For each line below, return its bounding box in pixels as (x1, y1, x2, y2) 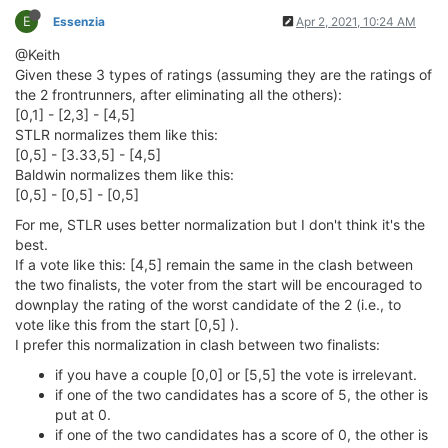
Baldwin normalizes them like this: (15, 166, 234, 183)
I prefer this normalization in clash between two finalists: (15, 336, 380, 353)
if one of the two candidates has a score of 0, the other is (55, 426, 428, 443)
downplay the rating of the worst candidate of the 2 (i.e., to (15, 296, 401, 313)
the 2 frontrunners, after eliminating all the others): (15, 86, 342, 103)
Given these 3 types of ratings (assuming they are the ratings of (15, 66, 432, 83)
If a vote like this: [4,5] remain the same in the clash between (15, 256, 413, 273)
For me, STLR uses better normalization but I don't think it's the (15, 216, 425, 233)
